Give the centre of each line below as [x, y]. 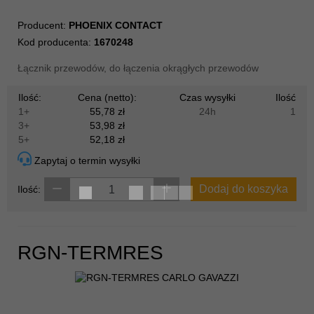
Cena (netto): [107, 98]
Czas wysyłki [207, 98]
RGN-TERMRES [90, 253]
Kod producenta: [56, 42]
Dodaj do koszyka [243, 189]
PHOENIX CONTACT [116, 26]
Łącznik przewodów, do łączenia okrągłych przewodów [138, 68]
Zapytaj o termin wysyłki [86, 161]
